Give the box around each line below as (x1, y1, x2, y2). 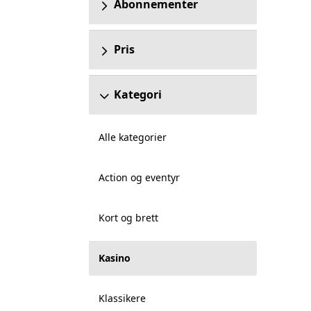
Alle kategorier (98, 131, 167, 144)
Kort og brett (98, 211, 158, 224)
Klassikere (98, 292, 146, 305)
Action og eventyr (98, 171, 180, 184)
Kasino (98, 251, 131, 264)
